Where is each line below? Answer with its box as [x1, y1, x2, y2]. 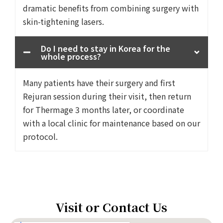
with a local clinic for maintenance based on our [23, 117, 200, 129]
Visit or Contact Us [56, 198, 167, 216]
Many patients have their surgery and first [23, 77, 175, 89]
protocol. [23, 130, 58, 142]
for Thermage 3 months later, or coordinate [23, 104, 184, 115]
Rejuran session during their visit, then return [23, 90, 191, 102]
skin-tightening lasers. [23, 15, 104, 27]
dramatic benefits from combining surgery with [23, 2, 199, 14]
